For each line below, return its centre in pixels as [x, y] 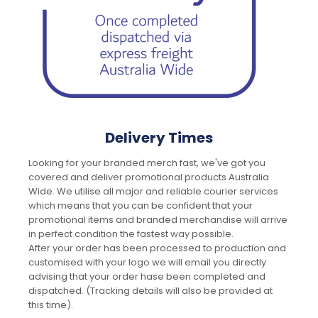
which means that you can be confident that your [141, 206]
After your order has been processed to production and [157, 248]
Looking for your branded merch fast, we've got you [147, 163]
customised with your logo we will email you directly [147, 263]
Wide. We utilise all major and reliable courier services [153, 192]
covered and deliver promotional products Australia [149, 177]
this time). [51, 305]
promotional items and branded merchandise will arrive [158, 220]
